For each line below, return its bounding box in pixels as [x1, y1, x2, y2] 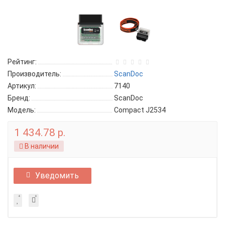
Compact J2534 [114, 106, 166, 114]
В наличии [23, 142, 59, 150]
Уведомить [35, 171, 79, 180]
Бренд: [8, 94, 30, 102]
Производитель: [8, 70, 61, 78]
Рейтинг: [8, 58, 37, 66]
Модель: [8, 106, 36, 114]
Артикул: [8, 82, 36, 90]
